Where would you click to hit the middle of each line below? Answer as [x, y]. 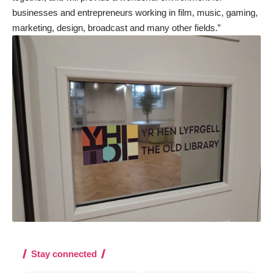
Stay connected [64, 254]
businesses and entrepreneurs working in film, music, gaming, [135, 13]
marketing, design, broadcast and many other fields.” [116, 28]
